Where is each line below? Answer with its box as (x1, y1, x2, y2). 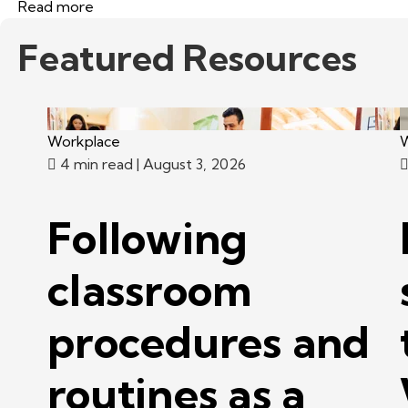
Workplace (47, 132, 120, 150)
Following (47, 210, 249, 265)
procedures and (47, 314, 371, 369)
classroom (47, 262, 252, 317)
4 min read (56, 155, 137, 173)
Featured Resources (18, 36, 358, 80)
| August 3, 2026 (137, 155, 246, 173)
